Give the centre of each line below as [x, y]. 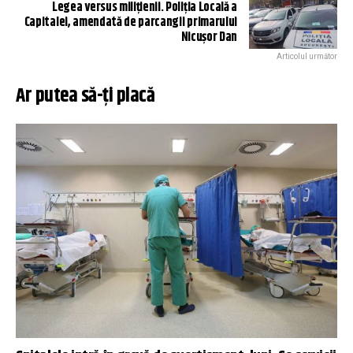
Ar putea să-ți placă [85, 96]
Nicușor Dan [209, 37]
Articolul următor [307, 56]
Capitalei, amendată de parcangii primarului [130, 22]
